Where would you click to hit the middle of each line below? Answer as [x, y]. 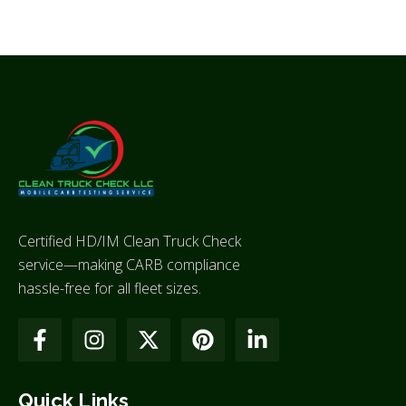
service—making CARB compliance [129, 264]
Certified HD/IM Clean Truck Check [130, 241]
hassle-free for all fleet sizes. [110, 288]
